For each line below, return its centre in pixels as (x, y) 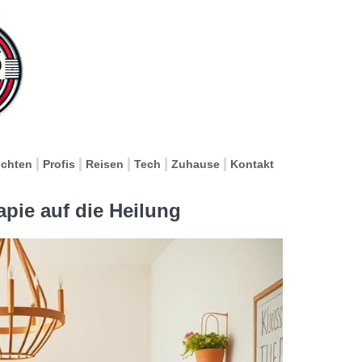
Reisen (104, 164)
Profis (59, 164)
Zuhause (195, 164)
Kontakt (252, 164)
